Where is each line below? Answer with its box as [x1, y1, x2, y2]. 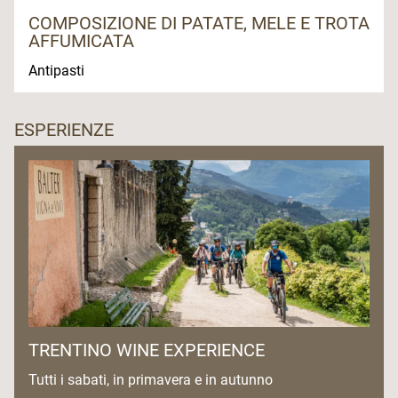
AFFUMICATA [28, 30, 134, 52]
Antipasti [28, 62, 88, 80]
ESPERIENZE [14, 119, 114, 141]
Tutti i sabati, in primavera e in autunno [28, 370, 280, 388]
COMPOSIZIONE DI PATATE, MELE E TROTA [28, 12, 370, 35]
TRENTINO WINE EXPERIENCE [28, 338, 265, 361]
